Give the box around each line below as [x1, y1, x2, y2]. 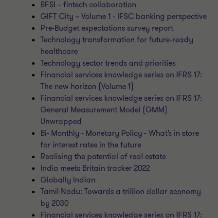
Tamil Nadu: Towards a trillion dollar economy [40, 186, 201, 197]
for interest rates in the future [40, 140, 142, 150]
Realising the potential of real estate [40, 151, 166, 162]
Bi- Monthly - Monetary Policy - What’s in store [40, 128, 200, 139]
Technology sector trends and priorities [40, 58, 176, 69]
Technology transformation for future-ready [40, 35, 194, 45]
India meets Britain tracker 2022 [40, 163, 150, 174]
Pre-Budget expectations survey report [40, 23, 174, 34]
